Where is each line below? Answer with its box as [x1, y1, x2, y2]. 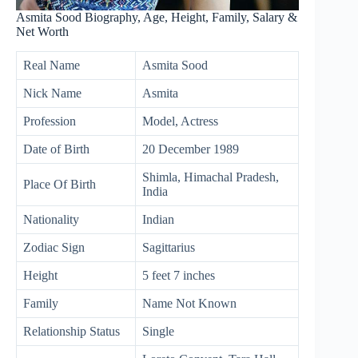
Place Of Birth [23, 177, 96, 191]
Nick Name [23, 86, 82, 100]
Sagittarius [142, 240, 195, 254]
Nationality [23, 212, 79, 226]
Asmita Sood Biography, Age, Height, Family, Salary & [16, 10, 297, 24]
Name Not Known [142, 296, 237, 310]
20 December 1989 [142, 141, 239, 156]
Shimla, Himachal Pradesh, [142, 169, 279, 184]
